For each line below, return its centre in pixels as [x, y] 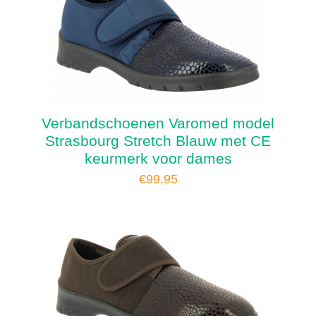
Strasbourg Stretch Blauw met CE [158, 140]
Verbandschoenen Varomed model [158, 123]
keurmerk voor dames [158, 158]
